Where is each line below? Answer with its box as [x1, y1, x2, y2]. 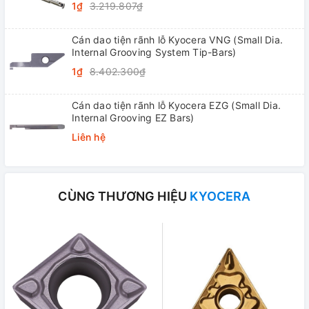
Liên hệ [72, 130, 106, 143]
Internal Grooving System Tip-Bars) [72, 46, 237, 58]
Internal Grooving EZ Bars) [72, 111, 195, 123]
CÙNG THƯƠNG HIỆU [58, 188, 190, 203]
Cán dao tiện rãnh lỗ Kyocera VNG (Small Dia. [72, 33, 283, 46]
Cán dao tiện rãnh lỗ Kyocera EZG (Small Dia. [72, 99, 281, 111]
